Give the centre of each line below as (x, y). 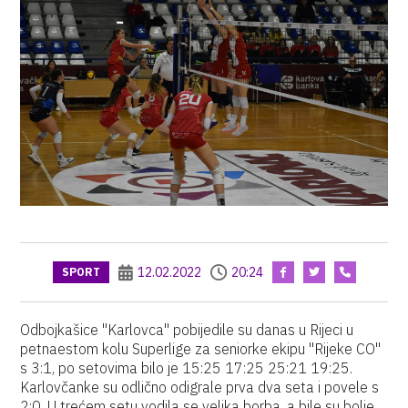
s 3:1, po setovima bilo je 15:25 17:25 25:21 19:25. (187, 368)
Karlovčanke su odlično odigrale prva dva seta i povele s (200, 387)
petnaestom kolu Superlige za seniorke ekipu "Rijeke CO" (201, 349)
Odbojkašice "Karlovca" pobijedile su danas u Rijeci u (187, 330)
